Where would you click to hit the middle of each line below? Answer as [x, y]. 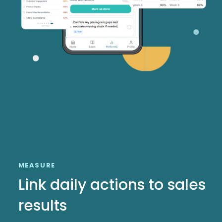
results [42, 205]
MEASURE [37, 165]
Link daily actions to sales [112, 185]
